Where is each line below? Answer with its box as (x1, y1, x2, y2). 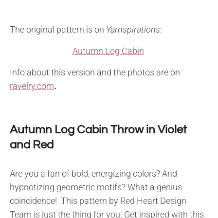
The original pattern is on (10, 24, 106, 35)
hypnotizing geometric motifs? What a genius (10, 182, 182, 193)
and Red (10, 139, 54, 151)
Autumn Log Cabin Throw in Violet (10, 124, 187, 136)
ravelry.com (10, 81, 54, 91)
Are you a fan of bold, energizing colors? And (10, 168, 177, 179)
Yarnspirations (106, 24, 160, 35)
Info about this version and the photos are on (10, 67, 180, 78)
